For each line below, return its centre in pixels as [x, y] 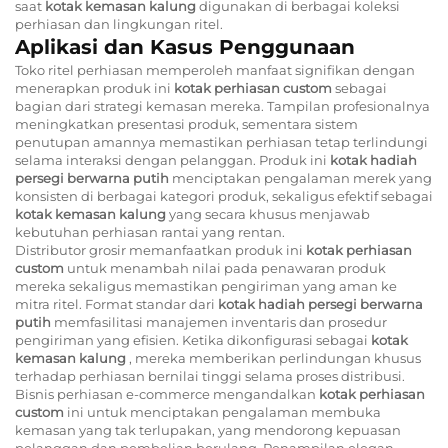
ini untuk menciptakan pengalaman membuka [224, 411]
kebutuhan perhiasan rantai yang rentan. [150, 231]
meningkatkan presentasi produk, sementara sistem [186, 123]
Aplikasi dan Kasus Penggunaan [185, 46]
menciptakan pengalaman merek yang [302, 177]
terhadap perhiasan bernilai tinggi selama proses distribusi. [210, 375]
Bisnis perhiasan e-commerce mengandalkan [167, 393]
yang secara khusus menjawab [269, 213]
